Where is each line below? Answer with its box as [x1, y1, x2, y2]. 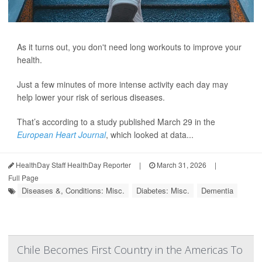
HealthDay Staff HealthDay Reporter [14, 160, 131, 170]
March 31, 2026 [155, 160, 206, 170]
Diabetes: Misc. [136, 185, 189, 196]
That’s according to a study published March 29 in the [17, 116, 215, 128]
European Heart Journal [17, 129, 106, 141]
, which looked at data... [106, 129, 194, 141]
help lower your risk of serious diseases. [17, 91, 165, 104]
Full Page [8, 173, 39, 183]
